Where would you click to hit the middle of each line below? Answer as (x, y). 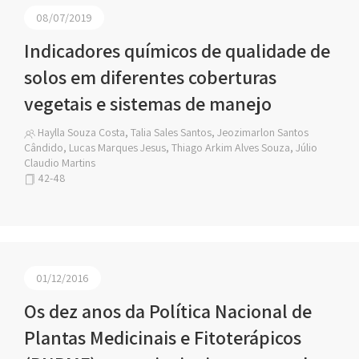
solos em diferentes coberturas (150, 77)
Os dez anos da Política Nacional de (168, 311)
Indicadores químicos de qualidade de (177, 50)
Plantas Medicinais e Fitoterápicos (163, 337)
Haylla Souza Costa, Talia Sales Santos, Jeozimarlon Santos (172, 132)
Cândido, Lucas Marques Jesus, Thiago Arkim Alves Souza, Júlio (171, 147)
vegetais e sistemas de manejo (148, 103)
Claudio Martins (60, 163)
